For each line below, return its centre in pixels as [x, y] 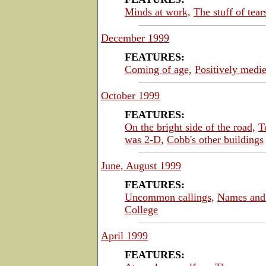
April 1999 [124, 235]
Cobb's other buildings [215, 139]
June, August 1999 [141, 165]
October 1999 [130, 95]
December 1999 [135, 38]
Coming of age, [158, 69]
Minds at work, [158, 12]
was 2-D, [144, 139]
